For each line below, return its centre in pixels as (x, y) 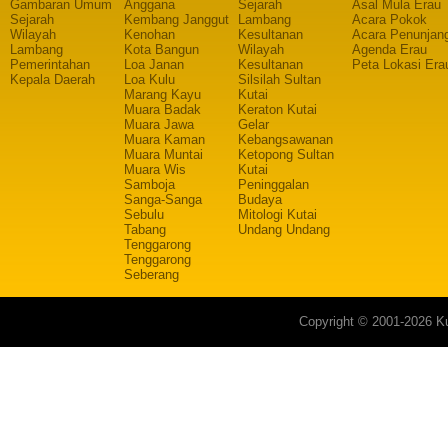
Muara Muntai (163, 154)
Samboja (149, 184)
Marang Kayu (162, 94)
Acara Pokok (389, 19)
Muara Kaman (164, 139)
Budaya (260, 199)
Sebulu (144, 214)
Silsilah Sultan (279, 79)
